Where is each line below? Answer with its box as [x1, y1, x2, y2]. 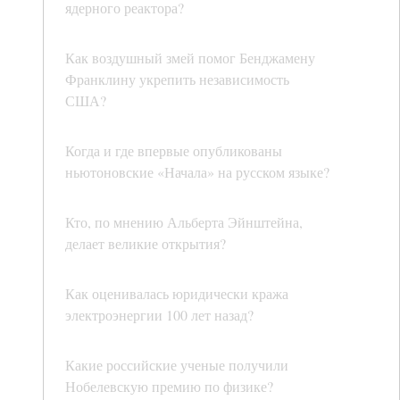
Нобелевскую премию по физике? [65, 377, 273, 396]
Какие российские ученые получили [65, 355, 288, 375]
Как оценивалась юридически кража [65, 284, 288, 304]
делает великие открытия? [65, 234, 226, 254]
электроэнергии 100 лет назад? [65, 305, 254, 325]
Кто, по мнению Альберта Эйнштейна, [65, 212, 303, 232]
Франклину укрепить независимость [65, 70, 289, 89]
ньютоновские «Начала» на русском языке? [65, 162, 329, 182]
